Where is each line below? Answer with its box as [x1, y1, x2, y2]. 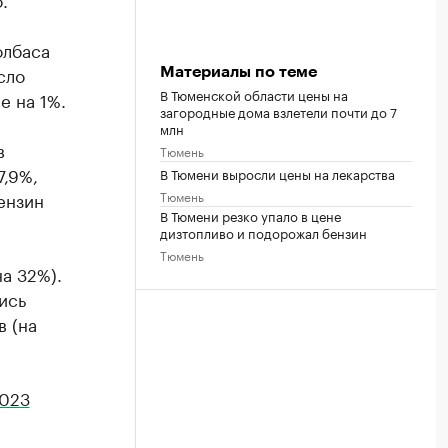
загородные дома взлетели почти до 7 [160, 100, 397, 121]
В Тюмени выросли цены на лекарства [160, 162, 395, 183]
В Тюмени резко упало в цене [160, 204, 341, 225]
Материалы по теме [160, 63, 317, 80]
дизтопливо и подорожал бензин [160, 221, 367, 242]
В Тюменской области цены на [160, 83, 348, 104]
